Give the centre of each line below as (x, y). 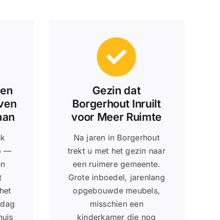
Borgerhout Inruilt (116, 103)
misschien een (116, 204)
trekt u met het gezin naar (116, 151)
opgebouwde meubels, (117, 190)
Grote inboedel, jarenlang (116, 177)
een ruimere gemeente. (117, 164)
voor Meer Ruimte (117, 117)
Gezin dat (117, 90)
